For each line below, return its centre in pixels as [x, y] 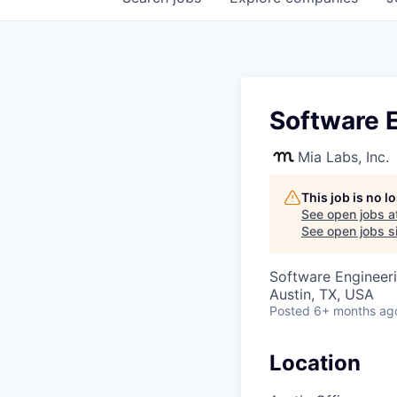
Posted [290, 311]
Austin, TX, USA [322, 295]
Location [315, 363]
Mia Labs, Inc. [343, 157]
